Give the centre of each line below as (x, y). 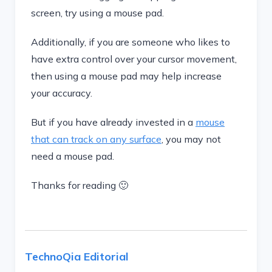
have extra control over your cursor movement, (134, 59)
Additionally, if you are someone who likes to (131, 42)
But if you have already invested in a (113, 122)
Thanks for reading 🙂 (80, 185)
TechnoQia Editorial (77, 257)
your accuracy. (63, 93)
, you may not (191, 139)
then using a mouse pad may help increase (126, 76)
